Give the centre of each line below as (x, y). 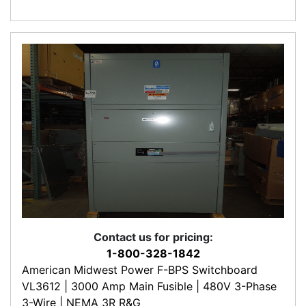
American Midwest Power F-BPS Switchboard (140, 269)
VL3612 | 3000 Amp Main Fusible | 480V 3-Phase (149, 286)
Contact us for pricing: (153, 237)
